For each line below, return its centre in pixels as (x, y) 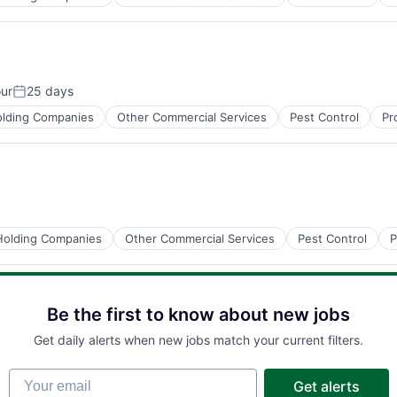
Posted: (37, 98)
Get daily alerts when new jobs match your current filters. (198, 340)
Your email (43, 377)
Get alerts (326, 386)
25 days (50, 91)
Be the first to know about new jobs (198, 315)
